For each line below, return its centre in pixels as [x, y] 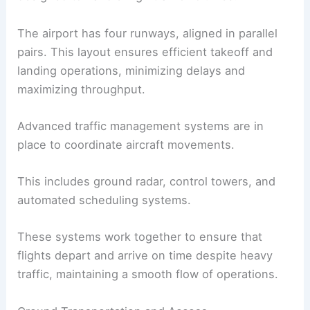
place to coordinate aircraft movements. [126, 144]
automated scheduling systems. [104, 200]
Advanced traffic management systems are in [141, 126]
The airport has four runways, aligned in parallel [148, 33]
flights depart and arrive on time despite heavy [145, 256]
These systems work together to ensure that [140, 237]
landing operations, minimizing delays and [131, 70]
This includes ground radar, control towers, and [147, 182]
